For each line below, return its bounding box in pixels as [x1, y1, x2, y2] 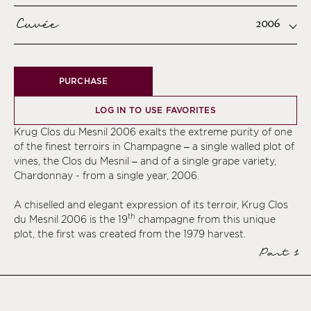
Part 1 [258, 244, 297, 262]
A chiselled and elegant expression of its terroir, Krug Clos [14, 199, 288, 210]
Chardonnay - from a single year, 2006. [14, 169, 199, 181]
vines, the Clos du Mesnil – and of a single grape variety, [14, 155, 276, 167]
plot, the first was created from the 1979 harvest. [14, 228, 246, 239]
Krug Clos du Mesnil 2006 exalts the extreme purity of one [14, 126, 292, 137]
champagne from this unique [135, 213, 276, 225]
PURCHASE [58, 75, 108, 86]
